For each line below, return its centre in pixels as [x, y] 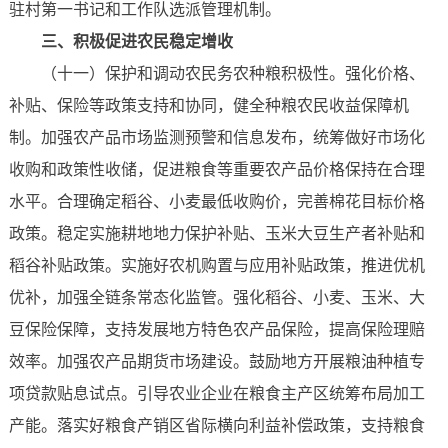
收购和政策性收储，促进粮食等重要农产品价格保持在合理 [216, 170]
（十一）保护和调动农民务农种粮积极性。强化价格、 [232, 74]
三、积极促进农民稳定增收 [136, 42]
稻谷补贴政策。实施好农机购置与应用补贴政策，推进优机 [216, 266]
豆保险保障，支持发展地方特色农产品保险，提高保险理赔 [216, 330]
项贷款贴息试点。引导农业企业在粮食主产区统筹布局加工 [216, 394]
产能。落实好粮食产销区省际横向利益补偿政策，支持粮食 [216, 426]
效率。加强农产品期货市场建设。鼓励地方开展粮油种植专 [216, 362]
